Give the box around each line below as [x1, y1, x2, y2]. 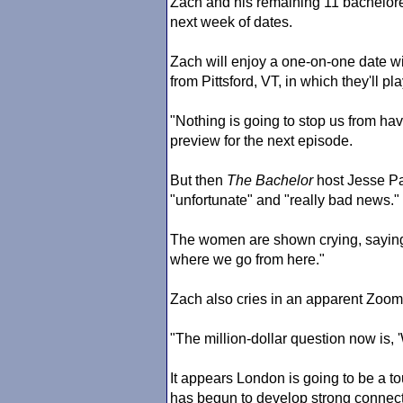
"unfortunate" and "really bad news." [170, 193, 399, 208]
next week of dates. [170, 14, 292, 30]
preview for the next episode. [170, 133, 353, 148]
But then [170, 173, 227, 188]
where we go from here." [170, 252, 325, 267]
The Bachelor [227, 173, 313, 188]
